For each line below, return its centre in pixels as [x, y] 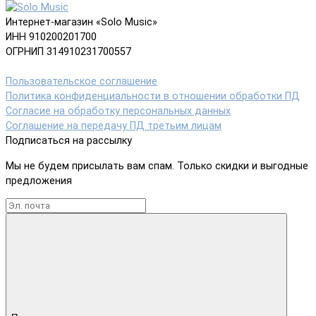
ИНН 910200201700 [51, 37]
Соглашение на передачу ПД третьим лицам [114, 126]
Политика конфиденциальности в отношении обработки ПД [153, 97]
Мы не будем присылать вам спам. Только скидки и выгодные [157, 166]
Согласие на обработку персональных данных [118, 111]
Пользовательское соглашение [81, 82]
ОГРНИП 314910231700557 [68, 52]
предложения [39, 181]
